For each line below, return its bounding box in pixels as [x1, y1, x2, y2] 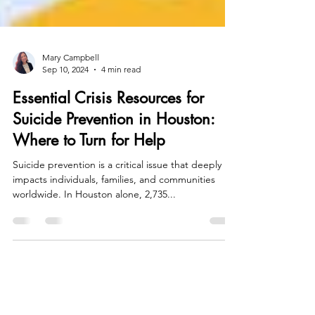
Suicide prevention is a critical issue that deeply [13, 178, 221, 191]
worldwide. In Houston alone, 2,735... [13, 207, 176, 220]
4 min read [101, 84, 141, 94]
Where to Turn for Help [13, 150, 165, 169]
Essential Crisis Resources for [13, 108, 204, 127]
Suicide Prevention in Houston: [13, 129, 214, 148]
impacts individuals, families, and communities [13, 193, 215, 205]
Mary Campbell [42, 72, 99, 82]
